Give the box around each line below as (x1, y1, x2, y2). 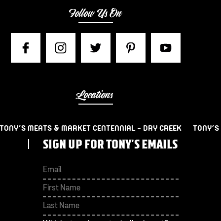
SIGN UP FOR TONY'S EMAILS (42, 138, 178, 151)
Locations (77, 90, 114, 101)
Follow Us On (69, 8, 122, 19)
